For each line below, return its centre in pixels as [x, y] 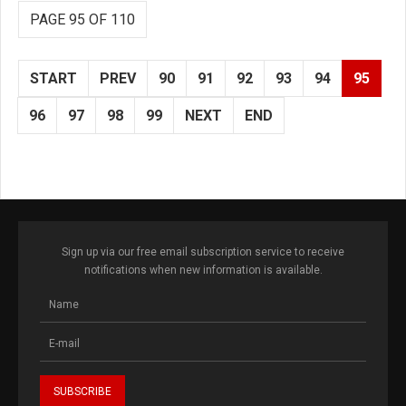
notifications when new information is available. [203, 270]
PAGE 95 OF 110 [82, 19]
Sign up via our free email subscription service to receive [203, 251]
